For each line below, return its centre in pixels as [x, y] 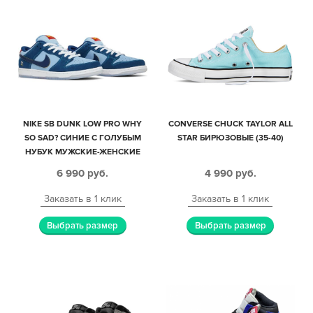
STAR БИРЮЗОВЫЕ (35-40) [230, 138]
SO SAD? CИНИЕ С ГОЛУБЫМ [82, 138]
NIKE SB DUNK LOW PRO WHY [83, 124]
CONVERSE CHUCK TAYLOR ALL [230, 124]
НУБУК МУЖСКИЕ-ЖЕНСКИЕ [82, 152]
